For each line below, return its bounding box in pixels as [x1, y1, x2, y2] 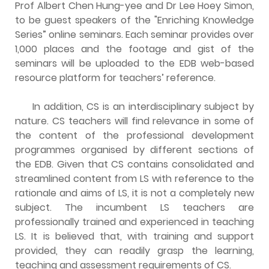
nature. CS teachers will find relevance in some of [15, 113, 254, 128]
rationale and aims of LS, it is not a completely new [15, 186, 254, 200]
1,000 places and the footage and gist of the [15, 41, 254, 56]
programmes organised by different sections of [15, 142, 254, 157]
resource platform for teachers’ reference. [15, 70, 216, 85]
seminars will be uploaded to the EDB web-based [15, 56, 254, 70]
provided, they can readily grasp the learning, [15, 243, 254, 258]
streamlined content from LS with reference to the [15, 171, 254, 186]
